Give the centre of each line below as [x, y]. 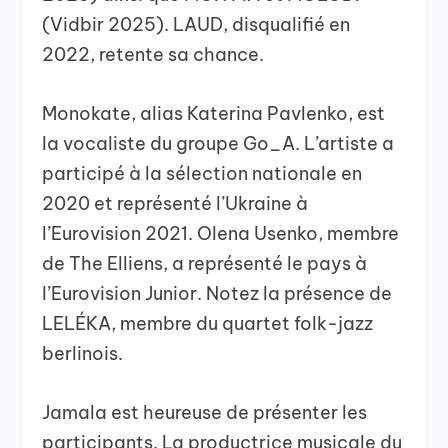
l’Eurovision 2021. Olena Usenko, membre [221, 233]
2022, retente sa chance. [155, 54]
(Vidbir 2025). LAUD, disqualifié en [196, 24]
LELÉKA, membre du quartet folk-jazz [208, 323]
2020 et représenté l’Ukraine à [175, 203]
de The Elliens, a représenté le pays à [205, 263]
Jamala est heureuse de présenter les [205, 412]
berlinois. [87, 353]
